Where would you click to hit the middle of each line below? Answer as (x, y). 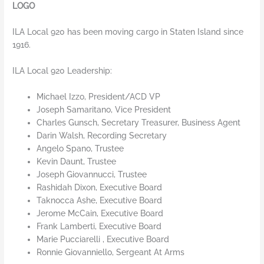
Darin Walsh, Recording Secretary (102, 135)
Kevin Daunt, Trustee (77, 161)
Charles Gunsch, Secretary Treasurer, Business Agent (139, 122)
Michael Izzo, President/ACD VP (99, 96)
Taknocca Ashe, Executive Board (100, 200)
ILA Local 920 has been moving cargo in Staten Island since (128, 32)
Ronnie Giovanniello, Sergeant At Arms (111, 252)
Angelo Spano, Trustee (80, 148)
